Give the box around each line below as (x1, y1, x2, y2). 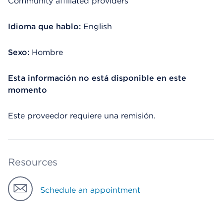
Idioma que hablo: (8, 22, 81, 31)
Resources (8, 156, 58, 168)
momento (8, 85, 47, 95)
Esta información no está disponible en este (8, 73, 186, 83)
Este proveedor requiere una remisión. (8, 111, 156, 120)
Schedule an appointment (40, 185, 140, 195)
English (83, 22, 112, 31)
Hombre (32, 48, 63, 57)
